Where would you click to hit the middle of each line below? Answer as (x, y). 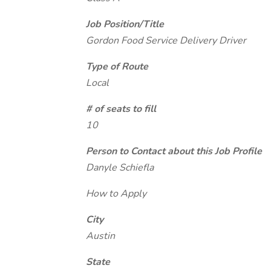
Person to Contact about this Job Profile (174, 151)
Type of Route (117, 67)
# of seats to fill (121, 109)
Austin (100, 236)
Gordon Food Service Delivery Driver (166, 41)
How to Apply (116, 194)
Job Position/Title (125, 24)
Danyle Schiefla (120, 168)
